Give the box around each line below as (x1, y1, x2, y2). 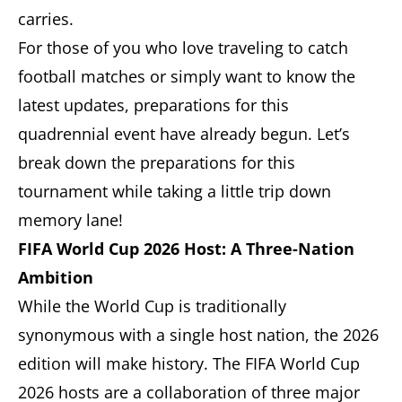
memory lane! (18, 209, 123, 232)
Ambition (18, 267, 93, 289)
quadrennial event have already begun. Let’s (18, 123, 350, 145)
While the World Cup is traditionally (18, 295, 286, 318)
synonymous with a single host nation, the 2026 (18, 324, 379, 346)
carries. (18, 8, 74, 31)
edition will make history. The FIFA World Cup (18, 353, 360, 375)
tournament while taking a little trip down (18, 180, 331, 203)
